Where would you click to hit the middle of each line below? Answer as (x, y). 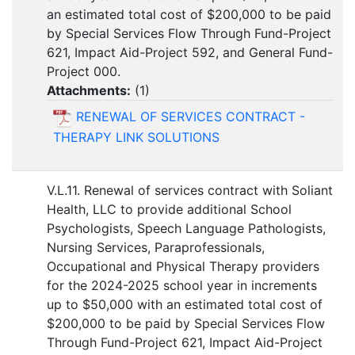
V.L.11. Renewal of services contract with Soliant (190, 191)
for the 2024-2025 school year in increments (182, 286)
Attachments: (89, 91)
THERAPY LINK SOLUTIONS (136, 137)
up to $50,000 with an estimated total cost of (185, 305)
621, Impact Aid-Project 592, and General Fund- (190, 53)
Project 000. (84, 72)
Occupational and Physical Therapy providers (183, 267)
